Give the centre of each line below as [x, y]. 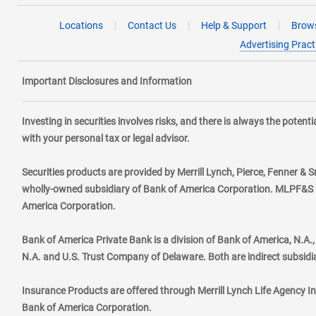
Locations [81, 25]
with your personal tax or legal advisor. [105, 138]
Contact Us [152, 25]
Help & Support [233, 25]
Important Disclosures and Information [107, 81]
